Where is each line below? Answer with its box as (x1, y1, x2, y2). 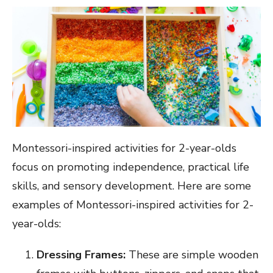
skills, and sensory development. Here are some (12, 179, 251, 194)
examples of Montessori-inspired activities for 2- (12, 197, 253, 213)
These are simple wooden (126, 247, 258, 263)
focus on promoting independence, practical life (12, 160, 249, 175)
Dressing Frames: (37, 247, 126, 263)
